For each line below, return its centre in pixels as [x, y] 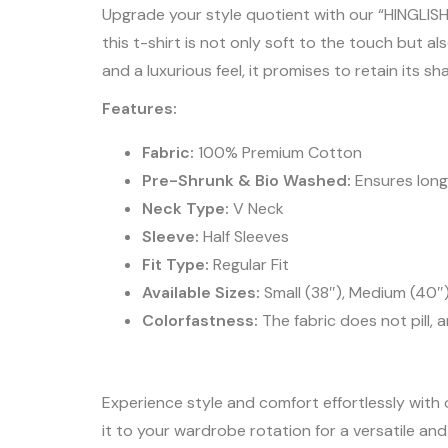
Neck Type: [185, 208]
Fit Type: [175, 264]
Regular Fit [249, 264]
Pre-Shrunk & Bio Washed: [246, 180]
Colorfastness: [200, 320]
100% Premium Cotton [278, 152]
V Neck [256, 208]
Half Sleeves [244, 236]
